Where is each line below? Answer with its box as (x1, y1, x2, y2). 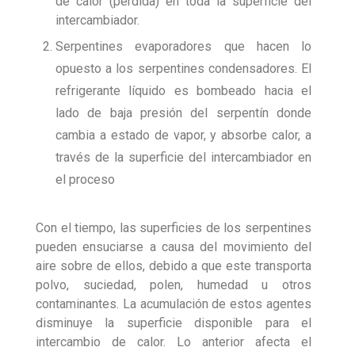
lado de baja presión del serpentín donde (55, 105, 311, 121)
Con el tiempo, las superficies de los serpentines (36, 220, 311, 236)
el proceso (55, 172, 115, 188)
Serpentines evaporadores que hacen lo (55, 39, 311, 55)
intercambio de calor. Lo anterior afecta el (36, 334, 311, 350)
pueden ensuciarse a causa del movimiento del (36, 239, 311, 255)
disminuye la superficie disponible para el (36, 315, 311, 331)
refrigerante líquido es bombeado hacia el (55, 83, 311, 99)
